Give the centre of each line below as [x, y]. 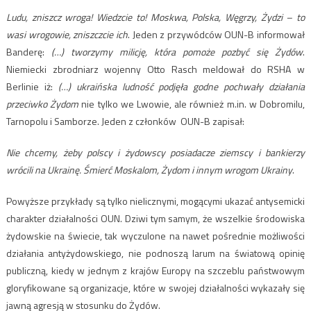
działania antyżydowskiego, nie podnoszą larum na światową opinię [155, 253]
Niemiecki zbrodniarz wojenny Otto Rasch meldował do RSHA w [155, 69]
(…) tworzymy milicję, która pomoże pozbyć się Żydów [177, 52]
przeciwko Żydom [42, 104]
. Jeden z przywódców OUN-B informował [216, 35]
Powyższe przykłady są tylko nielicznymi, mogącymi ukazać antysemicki [155, 201]
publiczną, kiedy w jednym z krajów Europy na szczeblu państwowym [155, 271]
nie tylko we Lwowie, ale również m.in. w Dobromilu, [192, 104]
